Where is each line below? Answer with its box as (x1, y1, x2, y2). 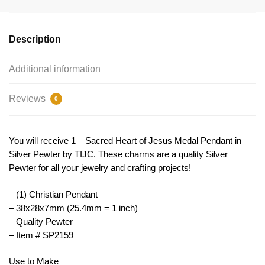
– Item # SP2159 (9, 230, 73, 240)
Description (9, 34, 61, 45)
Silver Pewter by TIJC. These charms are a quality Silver (9, 149, 228, 160)
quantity (8, 72, 38, 82)
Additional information (9, 64, 101, 75)
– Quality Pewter (9, 216, 73, 227)
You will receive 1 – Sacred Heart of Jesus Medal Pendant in (9, 135, 241, 146)
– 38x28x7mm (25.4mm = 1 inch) (9, 202, 138, 213)
